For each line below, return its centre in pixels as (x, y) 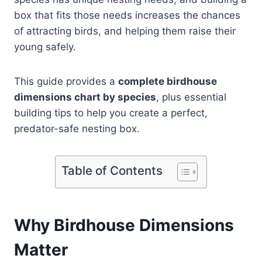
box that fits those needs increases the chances (127, 15)
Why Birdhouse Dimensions (124, 225)
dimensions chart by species (85, 97)
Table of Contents (112, 171)
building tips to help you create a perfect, (111, 113)
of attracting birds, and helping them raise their (125, 31)
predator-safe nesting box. (77, 129)
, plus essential (191, 97)
